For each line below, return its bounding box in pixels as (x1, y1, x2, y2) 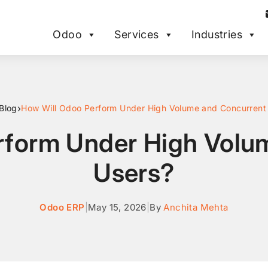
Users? (93, 157, 175, 188)
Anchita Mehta (163, 202, 229, 213)
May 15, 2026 (87, 202, 147, 213)
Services (114, 28, 159, 41)
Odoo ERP (39, 202, 85, 213)
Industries (191, 28, 242, 41)
